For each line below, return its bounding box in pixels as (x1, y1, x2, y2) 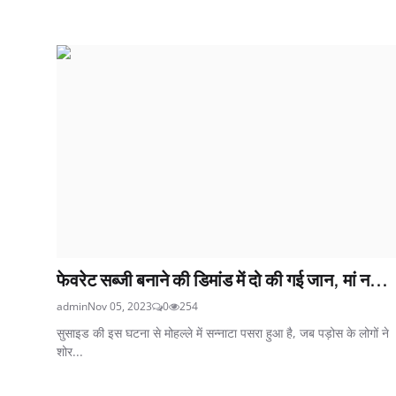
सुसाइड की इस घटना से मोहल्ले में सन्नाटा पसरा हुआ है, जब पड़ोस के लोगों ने (57, 324, 389, 341)
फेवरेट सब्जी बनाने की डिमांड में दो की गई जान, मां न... (57, 267, 388, 290)
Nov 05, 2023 (88, 298, 152, 314)
